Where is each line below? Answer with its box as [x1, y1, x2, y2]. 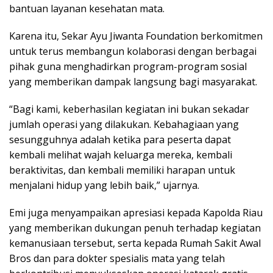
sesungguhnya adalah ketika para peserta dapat [9, 132, 231, 146]
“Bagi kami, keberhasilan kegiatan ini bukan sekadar [9, 102, 249, 116]
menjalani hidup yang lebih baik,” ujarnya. [9, 178, 199, 192]
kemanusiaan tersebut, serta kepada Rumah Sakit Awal [9, 236, 261, 250]
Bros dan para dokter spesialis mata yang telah [9, 251, 225, 265]
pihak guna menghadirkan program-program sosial [9, 59, 247, 73]
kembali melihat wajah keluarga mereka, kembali [9, 147, 232, 161]
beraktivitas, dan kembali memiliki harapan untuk [9, 163, 235, 177]
